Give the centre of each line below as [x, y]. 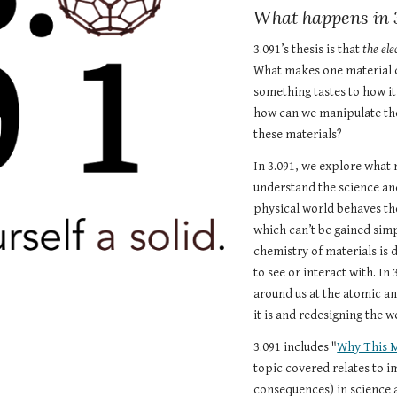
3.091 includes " [296, 347]
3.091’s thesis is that [308, 49]
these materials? [300, 134]
